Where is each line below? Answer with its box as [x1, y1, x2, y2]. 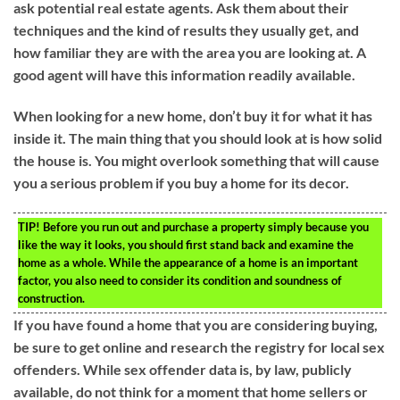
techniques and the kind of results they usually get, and [13, 21, 359, 39]
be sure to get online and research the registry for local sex [13, 337, 385, 355]
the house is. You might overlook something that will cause [13, 152, 379, 170]
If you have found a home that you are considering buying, [13, 315, 378, 333]
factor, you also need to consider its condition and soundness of [18, 272, 342, 287]
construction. [18, 290, 85, 305]
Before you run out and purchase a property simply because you [40, 219, 369, 234]
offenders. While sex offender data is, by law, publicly [13, 360, 352, 378]
